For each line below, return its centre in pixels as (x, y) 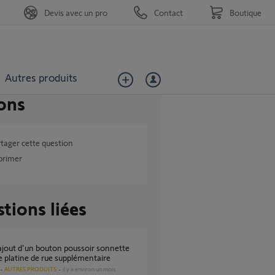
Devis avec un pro (76, 12)
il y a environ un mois (89, 269)
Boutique (246, 12)
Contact (168, 12)
